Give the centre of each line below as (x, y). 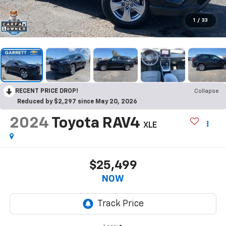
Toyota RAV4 (96, 123)
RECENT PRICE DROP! (47, 91)
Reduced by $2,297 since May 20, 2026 (77, 102)
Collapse (207, 91)
